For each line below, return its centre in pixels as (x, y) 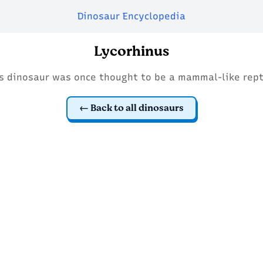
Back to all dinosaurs (137, 108)
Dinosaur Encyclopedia (131, 16)
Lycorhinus (131, 51)
